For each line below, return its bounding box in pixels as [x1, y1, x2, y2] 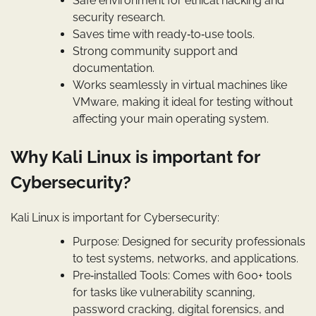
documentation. [73, 61, 154, 75]
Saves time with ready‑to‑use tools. [73, 27, 255, 41]
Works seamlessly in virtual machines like [73, 78, 287, 92]
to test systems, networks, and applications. [73, 251, 298, 265]
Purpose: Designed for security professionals [73, 234, 305, 248]
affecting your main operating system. [73, 111, 269, 126]
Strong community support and [73, 44, 238, 58]
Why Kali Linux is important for [11, 146, 260, 167]
